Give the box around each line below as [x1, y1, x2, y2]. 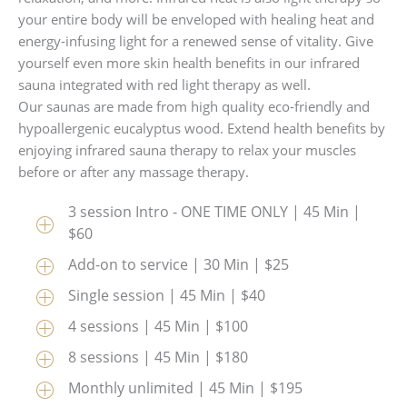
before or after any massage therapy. [18, 162, 253, 181]
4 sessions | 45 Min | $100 [68, 316, 249, 337]
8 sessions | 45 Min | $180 [68, 347, 249, 368]
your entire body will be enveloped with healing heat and [18, 9, 374, 28]
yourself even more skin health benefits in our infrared [18, 53, 360, 72]
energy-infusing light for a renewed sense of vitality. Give [18, 31, 373, 50]
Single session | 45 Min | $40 [68, 284, 266, 305]
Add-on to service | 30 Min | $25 [68, 253, 290, 274]
